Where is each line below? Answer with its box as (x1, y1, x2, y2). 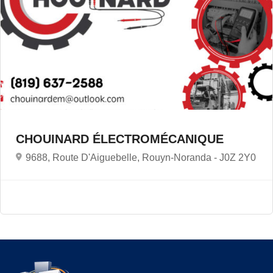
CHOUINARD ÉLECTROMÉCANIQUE (16, 132, 227, 146)
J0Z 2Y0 (219, 152, 256, 163)
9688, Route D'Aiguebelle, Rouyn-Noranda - (26, 152, 219, 163)
